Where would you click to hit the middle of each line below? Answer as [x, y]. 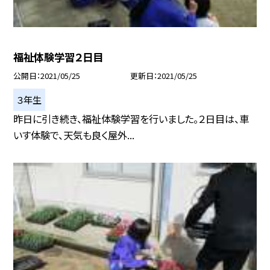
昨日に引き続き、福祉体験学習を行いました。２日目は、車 [131, 118]
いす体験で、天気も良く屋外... [74, 135]
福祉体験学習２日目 [58, 57]
